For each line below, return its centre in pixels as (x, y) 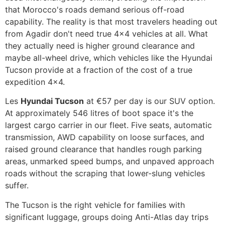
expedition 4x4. (35, 82)
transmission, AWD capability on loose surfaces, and (105, 137)
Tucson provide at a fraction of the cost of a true (99, 70)
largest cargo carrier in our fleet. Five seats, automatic (108, 125)
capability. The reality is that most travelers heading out (111, 21)
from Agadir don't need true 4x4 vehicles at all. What (106, 33)
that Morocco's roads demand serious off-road (95, 9)
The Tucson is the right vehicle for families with (95, 205)
